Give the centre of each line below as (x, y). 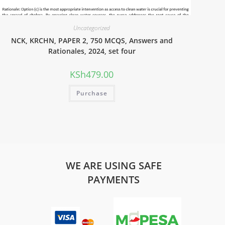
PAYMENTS (114, 179)
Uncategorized (92, 28)
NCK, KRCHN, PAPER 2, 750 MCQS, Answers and (92, 41)
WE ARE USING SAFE (114, 165)
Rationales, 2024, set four (92, 51)
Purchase (92, 93)
